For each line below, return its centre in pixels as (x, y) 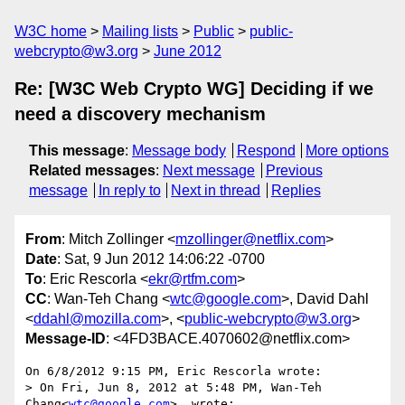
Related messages (92, 170)
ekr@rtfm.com (193, 279)
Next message (209, 170)
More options (348, 151)
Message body (179, 151)
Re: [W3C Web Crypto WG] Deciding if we (194, 89)
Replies (296, 190)
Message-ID (66, 339)
